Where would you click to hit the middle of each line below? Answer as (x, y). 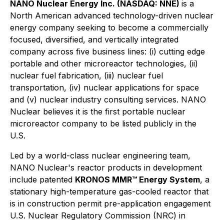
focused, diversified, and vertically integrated (94, 40)
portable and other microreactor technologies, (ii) (104, 64)
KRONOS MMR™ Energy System (137, 180)
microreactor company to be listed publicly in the (103, 124)
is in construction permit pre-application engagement (110, 204)
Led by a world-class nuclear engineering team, (100, 156)
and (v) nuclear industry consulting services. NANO (108, 100)
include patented (42, 180)
